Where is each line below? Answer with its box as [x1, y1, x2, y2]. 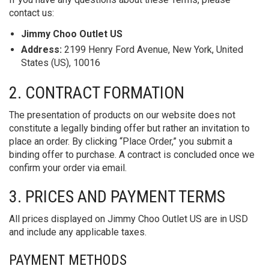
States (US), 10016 [21, 57, 100, 68]
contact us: [9, 7, 54, 19]
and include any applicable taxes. [9, 226, 147, 238]
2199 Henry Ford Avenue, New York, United [62, 44, 243, 55]
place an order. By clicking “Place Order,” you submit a [9, 136, 232, 147]
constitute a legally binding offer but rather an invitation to [9, 122, 250, 134]
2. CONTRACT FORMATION [9, 83, 184, 103]
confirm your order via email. [9, 162, 127, 174]
